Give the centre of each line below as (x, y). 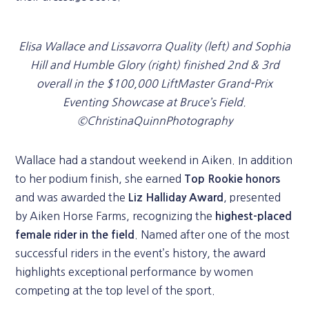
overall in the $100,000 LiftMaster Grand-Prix (154, 83)
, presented (252, 197)
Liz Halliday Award (176, 198)
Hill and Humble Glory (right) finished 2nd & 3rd (154, 65)
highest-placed (254, 216)
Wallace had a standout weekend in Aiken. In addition (154, 160)
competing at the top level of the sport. (116, 290)
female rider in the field (75, 235)
